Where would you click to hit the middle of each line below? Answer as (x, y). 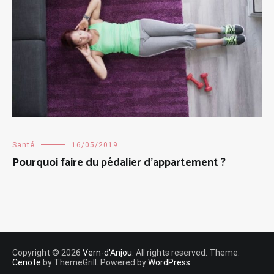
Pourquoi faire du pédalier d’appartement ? (119, 162)
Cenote (27, 262)
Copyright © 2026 (47, 252)
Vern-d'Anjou (107, 252)
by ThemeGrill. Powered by (94, 262)
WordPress (169, 262)
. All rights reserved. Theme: (186, 252)
